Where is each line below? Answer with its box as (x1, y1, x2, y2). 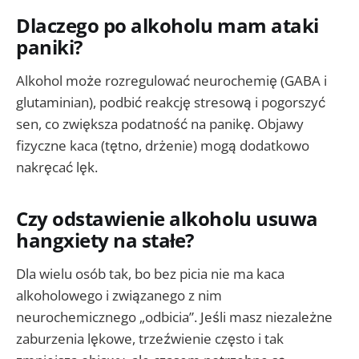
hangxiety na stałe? (16, 228, 194, 254)
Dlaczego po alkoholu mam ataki (16, 13, 319, 39)
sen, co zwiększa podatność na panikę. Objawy (16, 115, 304, 134)
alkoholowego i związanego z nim (16, 285, 222, 305)
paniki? (16, 34, 83, 61)
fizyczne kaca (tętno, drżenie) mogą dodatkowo (16, 136, 309, 155)
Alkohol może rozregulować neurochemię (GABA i (16, 71, 327, 91)
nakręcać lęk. (16, 158, 98, 177)
